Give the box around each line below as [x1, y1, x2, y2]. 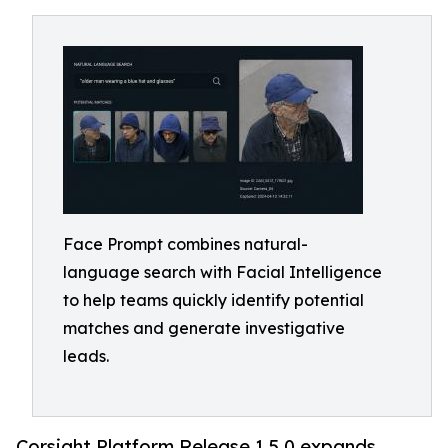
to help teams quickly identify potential [63, 290, 364, 310]
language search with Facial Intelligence [63, 262, 382, 282]
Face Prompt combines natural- [63, 234, 308, 254]
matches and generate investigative [63, 318, 345, 338]
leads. [63, 346, 109, 366]
